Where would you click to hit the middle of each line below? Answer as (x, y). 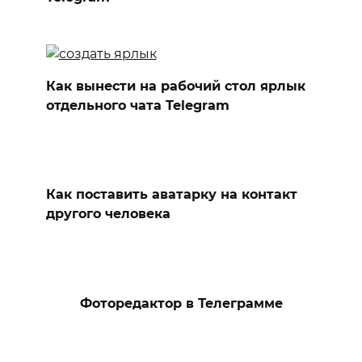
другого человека (108, 214)
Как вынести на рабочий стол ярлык (175, 86)
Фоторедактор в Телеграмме (181, 303)
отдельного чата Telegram (137, 105)
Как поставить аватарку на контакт (171, 195)
